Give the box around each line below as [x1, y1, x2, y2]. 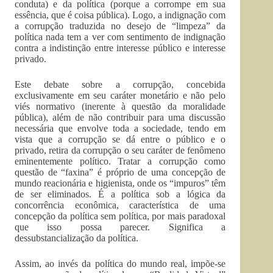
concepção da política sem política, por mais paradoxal [15, 211, 226, 221]
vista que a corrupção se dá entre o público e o [15, 134, 226, 144]
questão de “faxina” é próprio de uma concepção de [15, 167, 226, 177]
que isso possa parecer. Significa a [15, 222, 226, 232]
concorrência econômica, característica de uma [15, 200, 226, 210]
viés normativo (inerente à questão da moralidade [15, 101, 226, 112]
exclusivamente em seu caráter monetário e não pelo [15, 90, 226, 101]
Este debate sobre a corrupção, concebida [15, 79, 226, 90]
